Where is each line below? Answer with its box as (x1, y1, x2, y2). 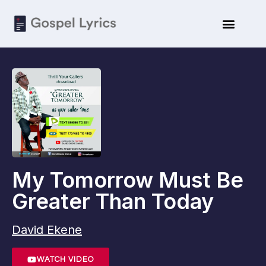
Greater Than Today (12, 188, 214, 214)
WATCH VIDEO (37, 255, 94, 264)
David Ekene (12, 223, 82, 237)
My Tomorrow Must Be (12, 167, 243, 193)
